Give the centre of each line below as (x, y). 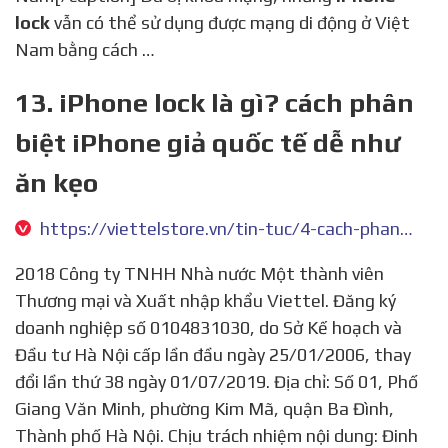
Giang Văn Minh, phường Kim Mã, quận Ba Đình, (204, 408)
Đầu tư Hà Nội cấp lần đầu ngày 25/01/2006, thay (213, 354)
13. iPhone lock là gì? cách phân (214, 102)
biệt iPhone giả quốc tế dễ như (207, 142)
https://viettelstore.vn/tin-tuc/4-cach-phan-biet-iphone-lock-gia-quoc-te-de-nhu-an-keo (406, 228)
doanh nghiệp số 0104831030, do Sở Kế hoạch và (208, 327)
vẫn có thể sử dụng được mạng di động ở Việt (230, 22)
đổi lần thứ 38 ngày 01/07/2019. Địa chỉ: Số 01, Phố (216, 381)
